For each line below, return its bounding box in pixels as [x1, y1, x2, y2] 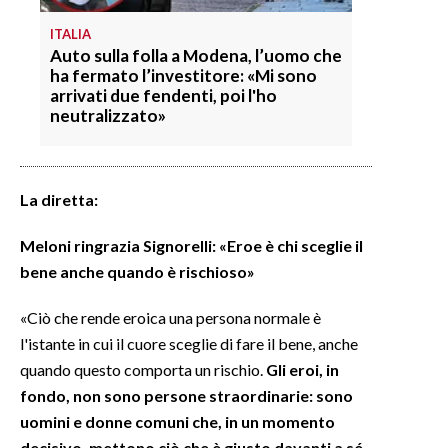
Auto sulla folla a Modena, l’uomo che [50, 44, 342, 66]
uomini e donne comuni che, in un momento [20, 411, 335, 431]
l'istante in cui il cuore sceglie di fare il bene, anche [20, 333, 358, 353]
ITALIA [50, 25, 91, 42]
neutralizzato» [50, 104, 166, 126]
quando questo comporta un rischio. [20, 359, 266, 379]
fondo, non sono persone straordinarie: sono [20, 385, 353, 405]
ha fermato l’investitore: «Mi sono [50, 64, 317, 86]
